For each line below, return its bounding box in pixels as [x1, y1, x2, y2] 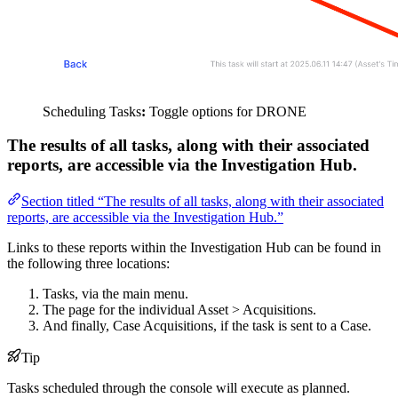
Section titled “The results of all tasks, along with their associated [21, 194, 384, 210]
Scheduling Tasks [43, 103, 141, 119]
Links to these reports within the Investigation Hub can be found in [7, 240, 381, 256]
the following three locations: [7, 256, 170, 272]
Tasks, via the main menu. [43, 286, 188, 302]
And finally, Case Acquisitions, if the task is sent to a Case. [43, 318, 371, 334]
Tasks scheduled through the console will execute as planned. [7, 380, 350, 396]
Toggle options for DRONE [146, 103, 306, 119]
